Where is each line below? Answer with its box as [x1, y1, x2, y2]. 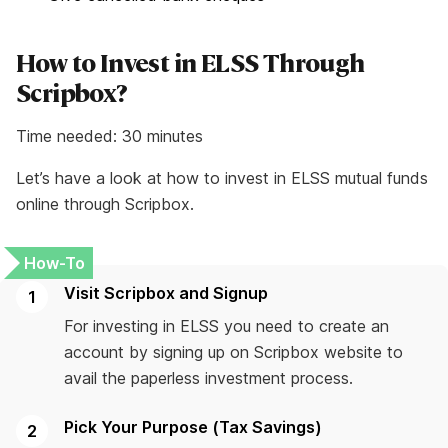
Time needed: [16, 126, 122, 147]
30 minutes [122, 126, 203, 147]
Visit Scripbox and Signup [64, 283, 268, 304]
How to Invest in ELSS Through [16, 46, 365, 79]
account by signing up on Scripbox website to [64, 342, 403, 363]
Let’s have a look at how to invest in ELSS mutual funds [16, 168, 428, 189]
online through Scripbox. [16, 194, 194, 215]
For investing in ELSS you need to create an [64, 316, 389, 337]
